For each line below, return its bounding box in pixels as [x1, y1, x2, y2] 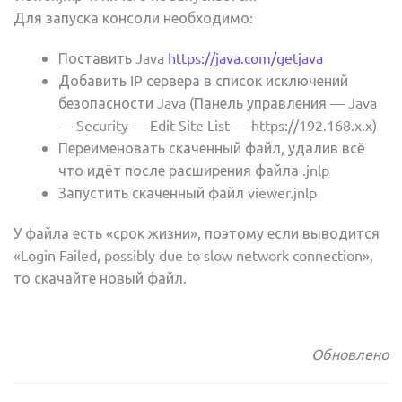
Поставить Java [58, 48, 168, 66]
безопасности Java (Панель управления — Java [58, 93, 377, 111]
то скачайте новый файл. [13, 268, 187, 286]
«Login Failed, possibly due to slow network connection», [13, 246, 373, 264]
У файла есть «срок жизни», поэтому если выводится [13, 223, 383, 241]
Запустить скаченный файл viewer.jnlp [58, 183, 317, 201]
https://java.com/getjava [168, 48, 323, 66]
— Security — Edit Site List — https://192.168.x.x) [58, 116, 377, 134]
